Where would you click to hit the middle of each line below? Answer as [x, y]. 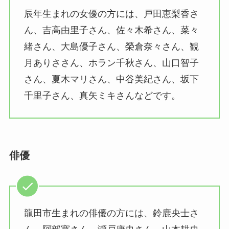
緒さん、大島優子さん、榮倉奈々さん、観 [111, 47]
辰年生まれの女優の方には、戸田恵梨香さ [111, 14]
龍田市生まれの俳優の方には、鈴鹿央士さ [111, 213]
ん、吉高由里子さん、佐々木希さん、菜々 [111, 30]
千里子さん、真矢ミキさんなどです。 [102, 96]
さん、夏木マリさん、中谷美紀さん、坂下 [111, 79]
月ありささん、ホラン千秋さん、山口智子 [111, 63]
